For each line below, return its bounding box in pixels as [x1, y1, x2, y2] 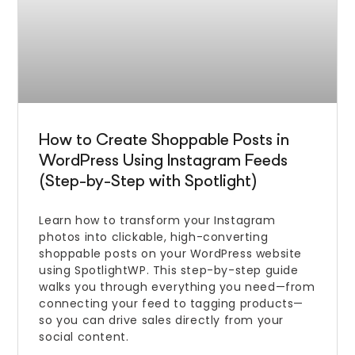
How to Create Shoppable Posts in [39, 132, 290, 150]
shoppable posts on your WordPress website [39, 245, 303, 261]
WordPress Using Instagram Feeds [39, 153, 288, 170]
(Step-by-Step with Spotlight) [39, 174, 258, 191]
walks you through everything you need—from [39, 278, 315, 295]
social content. [39, 328, 129, 345]
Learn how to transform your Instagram [39, 212, 276, 228]
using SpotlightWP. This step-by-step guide [39, 261, 299, 278]
